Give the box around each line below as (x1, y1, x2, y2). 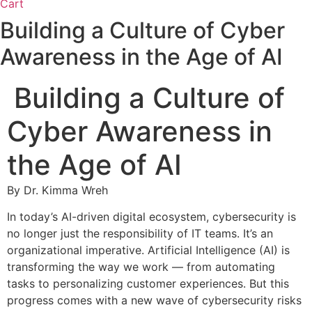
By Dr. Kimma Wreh (7, 183, 108, 197)
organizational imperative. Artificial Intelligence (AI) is (7, 243, 290, 258)
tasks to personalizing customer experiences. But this (7, 276, 289, 291)
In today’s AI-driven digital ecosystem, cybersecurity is (7, 210, 296, 224)
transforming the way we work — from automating (7, 260, 275, 274)
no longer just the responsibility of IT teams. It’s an (7, 226, 273, 241)
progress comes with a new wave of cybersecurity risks (7, 293, 302, 308)
